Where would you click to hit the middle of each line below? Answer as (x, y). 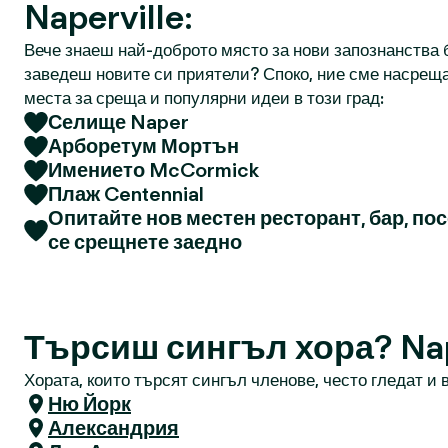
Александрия (113, 428)
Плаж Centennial (126, 194)
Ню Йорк (89, 404)
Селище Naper (118, 122)
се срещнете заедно (145, 242)
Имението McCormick (153, 170)
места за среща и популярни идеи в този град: (204, 98)
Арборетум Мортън (143, 146)
